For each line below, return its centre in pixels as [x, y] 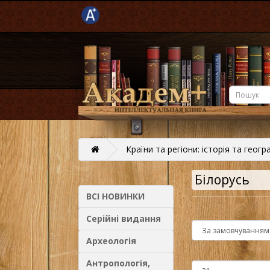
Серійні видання [124, 218]
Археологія [111, 241]
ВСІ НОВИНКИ [115, 196]
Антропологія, [118, 263]
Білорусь [222, 180]
